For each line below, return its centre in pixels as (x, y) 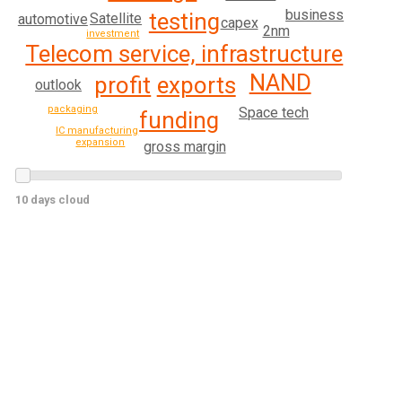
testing (184, 22)
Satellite (116, 19)
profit (123, 85)
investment (113, 33)
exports (196, 86)
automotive (52, 19)
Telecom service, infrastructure (184, 54)
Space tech (274, 113)
